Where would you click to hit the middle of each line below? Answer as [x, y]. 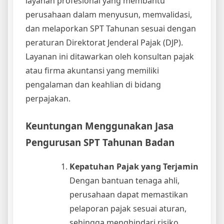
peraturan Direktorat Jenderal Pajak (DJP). [104, 42]
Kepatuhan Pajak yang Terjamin [134, 167]
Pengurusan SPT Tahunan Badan [100, 142]
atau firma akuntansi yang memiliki [92, 70]
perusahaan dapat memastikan [129, 195]
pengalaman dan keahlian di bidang [93, 84]
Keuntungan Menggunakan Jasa [99, 125]
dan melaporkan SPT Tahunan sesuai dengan [111, 28]
